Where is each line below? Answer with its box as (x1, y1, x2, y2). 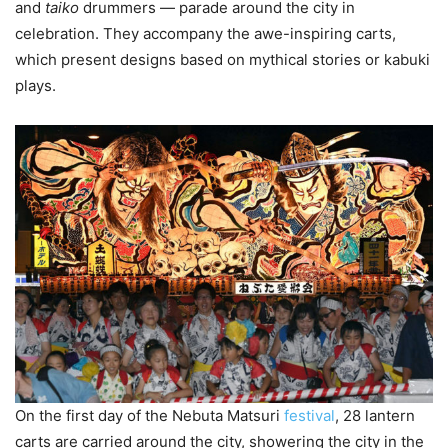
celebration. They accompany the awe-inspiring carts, (15, 24, 396, 44)
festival (284, 406, 335, 426)
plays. (15, 76, 56, 96)
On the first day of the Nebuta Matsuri (15, 406, 284, 426)
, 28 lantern (335, 406, 415, 426)
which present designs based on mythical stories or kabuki (15, 50, 430, 70)
